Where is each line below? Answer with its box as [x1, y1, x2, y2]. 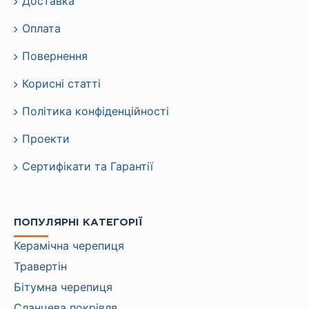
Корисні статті [22, 77, 101, 90]
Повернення [22, 49, 88, 63]
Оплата [22, 21, 61, 35]
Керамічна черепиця [14, 239, 124, 252]
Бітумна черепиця [14, 280, 112, 294]
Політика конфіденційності [22, 104, 169, 118]
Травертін [14, 259, 67, 273]
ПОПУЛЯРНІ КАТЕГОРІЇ [14, 218, 142, 227]
